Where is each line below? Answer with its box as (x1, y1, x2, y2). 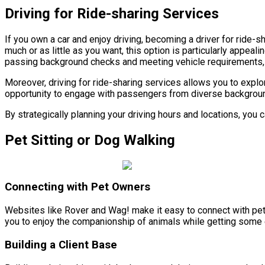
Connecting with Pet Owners (5, 180, 150, 194)
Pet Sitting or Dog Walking (5, 131, 175, 148)
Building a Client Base (5, 238, 117, 251)
